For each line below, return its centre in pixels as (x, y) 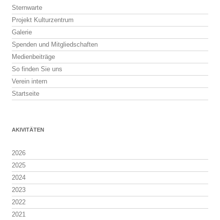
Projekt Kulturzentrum (43, 20)
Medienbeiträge (33, 57)
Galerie (22, 32)
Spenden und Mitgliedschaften (55, 44)
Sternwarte (27, 8)
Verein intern (29, 81)
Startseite (26, 94)
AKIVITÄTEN (28, 130)
